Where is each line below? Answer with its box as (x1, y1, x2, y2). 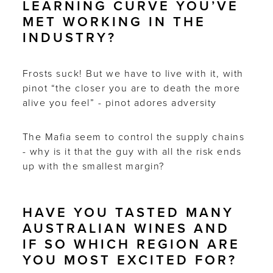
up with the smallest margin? (22, 160, 165, 172)
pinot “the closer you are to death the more (22, 82, 241, 94)
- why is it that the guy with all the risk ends (22, 145, 242, 158)
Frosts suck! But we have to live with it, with (22, 67, 244, 80)
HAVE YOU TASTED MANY (22, 204, 234, 221)
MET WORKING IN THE (22, 13, 206, 30)
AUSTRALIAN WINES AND (22, 220, 230, 236)
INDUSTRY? (22, 29, 116, 46)
